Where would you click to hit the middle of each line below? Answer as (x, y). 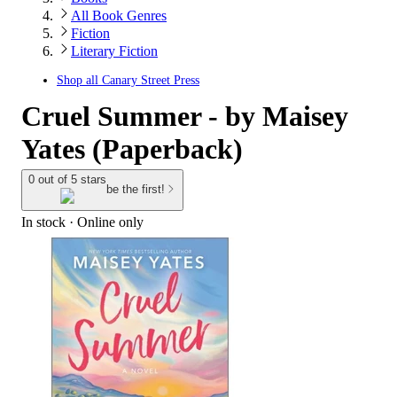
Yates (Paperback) (132, 149)
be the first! (136, 190)
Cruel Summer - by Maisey (185, 116)
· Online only (105, 222)
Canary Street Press (151, 80)
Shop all (79, 80)
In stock (43, 222)
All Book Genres (119, 16)
